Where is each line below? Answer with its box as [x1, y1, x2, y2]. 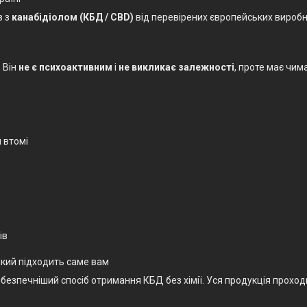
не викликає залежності [119, 61, 234, 73]
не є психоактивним [19, 61, 112, 73]
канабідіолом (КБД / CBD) [12, 11, 134, 23]
